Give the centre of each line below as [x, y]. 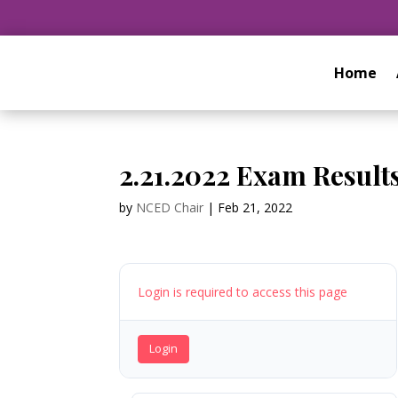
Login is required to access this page [243, 291]
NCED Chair [170, 207]
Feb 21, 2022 [255, 207]
